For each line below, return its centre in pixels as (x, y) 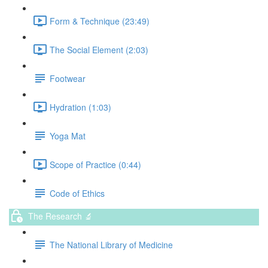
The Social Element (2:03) (99, 49)
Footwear (68, 78)
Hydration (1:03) (80, 107)
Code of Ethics (77, 193)
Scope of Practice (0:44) (95, 164)
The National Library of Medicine (111, 244)
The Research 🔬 (60, 216)
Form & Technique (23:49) (100, 21)
